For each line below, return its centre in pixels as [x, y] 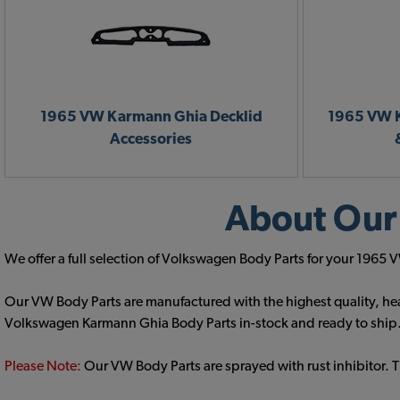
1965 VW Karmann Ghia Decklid [151, 117]
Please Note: [44, 366]
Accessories [151, 139]
